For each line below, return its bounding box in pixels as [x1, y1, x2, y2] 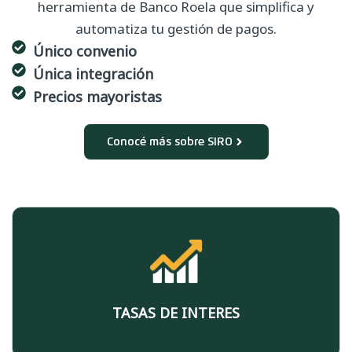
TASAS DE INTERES [112, 303, 240, 323]
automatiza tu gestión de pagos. [75, 19, 277, 38]
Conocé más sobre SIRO [107, 135, 233, 148]
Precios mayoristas [33, 86, 163, 106]
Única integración [33, 64, 154, 83]
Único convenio [33, 41, 137, 60]
